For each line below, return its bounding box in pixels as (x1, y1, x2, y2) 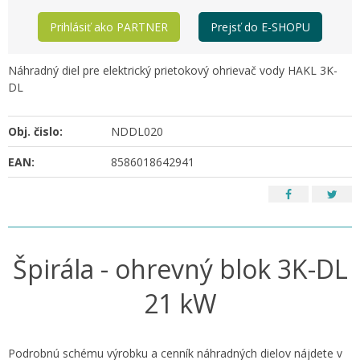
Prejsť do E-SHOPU (210, 19, 310, 35)
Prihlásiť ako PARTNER (50, 19, 169, 35)
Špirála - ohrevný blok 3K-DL (12, 252, 348, 286)
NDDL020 (111, 124, 164, 139)
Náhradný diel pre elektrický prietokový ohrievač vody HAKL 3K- (8, 63, 337, 78)
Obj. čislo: (8, 124, 63, 139)
